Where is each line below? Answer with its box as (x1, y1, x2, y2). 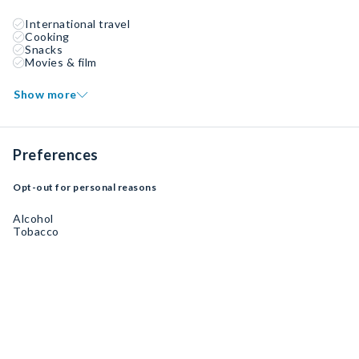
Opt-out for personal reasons (13, 181, 156, 193)
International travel (25, 17, 130, 30)
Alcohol (13, 212, 54, 225)
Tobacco (13, 224, 59, 238)
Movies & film (25, 55, 97, 69)
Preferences (13, 146, 99, 163)
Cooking (25, 30, 70, 43)
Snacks (25, 42, 63, 56)
